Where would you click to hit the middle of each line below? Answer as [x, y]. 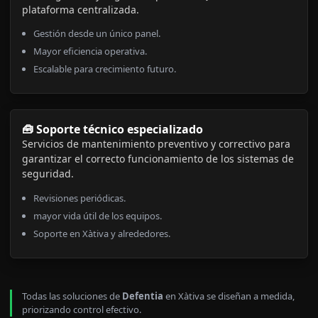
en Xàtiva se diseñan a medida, [229, 296]
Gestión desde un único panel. [97, 34]
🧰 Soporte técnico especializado [113, 130]
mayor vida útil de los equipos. [98, 215]
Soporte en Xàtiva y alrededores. [102, 233]
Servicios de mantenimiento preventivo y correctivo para [156, 144]
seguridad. [48, 174]
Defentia [143, 296]
